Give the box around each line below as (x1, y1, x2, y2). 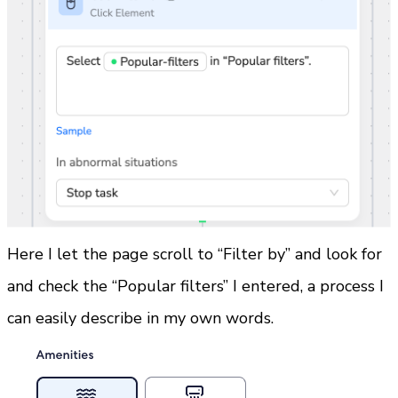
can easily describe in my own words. (7, 306, 274, 329)
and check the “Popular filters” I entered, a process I (7, 275, 384, 297)
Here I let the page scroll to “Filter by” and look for (7, 243, 382, 265)
